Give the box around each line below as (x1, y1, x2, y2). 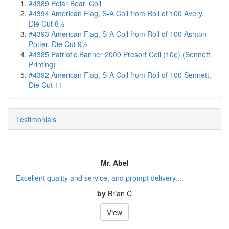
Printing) (29, 75, 56, 85)
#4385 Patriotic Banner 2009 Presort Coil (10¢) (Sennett (29, 64, 210, 75)
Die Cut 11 (29, 95, 63, 106)
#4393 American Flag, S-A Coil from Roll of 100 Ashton (29, 44, 207, 55)
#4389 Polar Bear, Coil (29, 13, 101, 24)
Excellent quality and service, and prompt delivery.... (16, 188, 184, 198)
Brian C (108, 203, 132, 214)
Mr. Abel (100, 172, 129, 183)
